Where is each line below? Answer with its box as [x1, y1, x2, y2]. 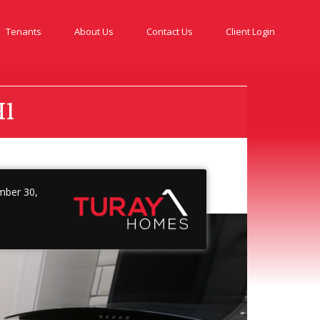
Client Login [226, 25, 275, 38]
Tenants [6, 25, 41, 38]
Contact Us [146, 25, 193, 38]
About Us [74, 25, 114, 38]
